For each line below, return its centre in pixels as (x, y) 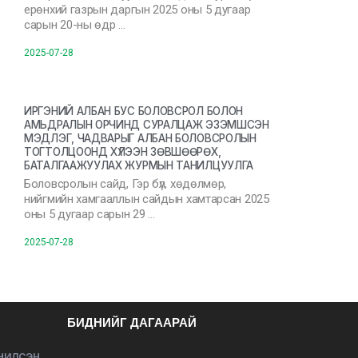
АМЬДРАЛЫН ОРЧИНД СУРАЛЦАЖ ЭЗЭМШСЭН (147, 125)
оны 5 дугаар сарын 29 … (90, 214)
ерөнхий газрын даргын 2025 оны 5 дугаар (137, 10)
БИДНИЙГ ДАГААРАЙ (131, 322)
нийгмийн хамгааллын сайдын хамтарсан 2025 (147, 199)
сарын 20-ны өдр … (75, 25)
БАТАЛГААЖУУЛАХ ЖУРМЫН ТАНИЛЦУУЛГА (139, 165)
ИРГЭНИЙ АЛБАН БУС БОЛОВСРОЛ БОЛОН (134, 111)
